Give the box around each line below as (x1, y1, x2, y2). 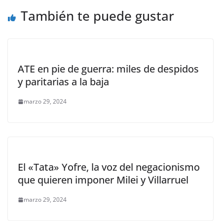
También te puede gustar (21, 7, 174, 25)
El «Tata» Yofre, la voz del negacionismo (18, 160, 200, 174)
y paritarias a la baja (18, 75, 109, 89)
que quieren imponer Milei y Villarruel (18, 173, 188, 187)
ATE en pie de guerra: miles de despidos (18, 62, 199, 76)
